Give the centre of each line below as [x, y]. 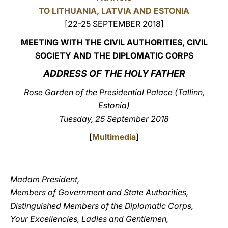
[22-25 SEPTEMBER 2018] [114, 24]
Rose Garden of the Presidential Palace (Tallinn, [114, 92]
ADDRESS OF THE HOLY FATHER [114, 74]
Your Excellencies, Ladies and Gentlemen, [89, 219]
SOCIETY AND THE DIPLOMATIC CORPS [114, 55]
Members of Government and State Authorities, [99, 192]
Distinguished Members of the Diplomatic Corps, [102, 206]
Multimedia [114, 137]
